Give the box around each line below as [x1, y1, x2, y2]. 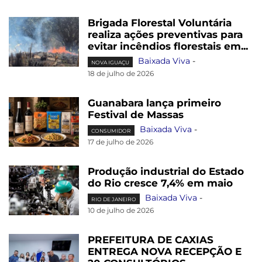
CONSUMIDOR [91, 127, 131, 134]
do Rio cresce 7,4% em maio [88, 177, 233, 189]
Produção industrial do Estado [88, 166, 244, 178]
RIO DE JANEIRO [91, 195, 136, 202]
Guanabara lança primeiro [88, 97, 221, 109]
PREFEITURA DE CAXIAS [88, 234, 213, 246]
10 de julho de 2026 [88, 206, 154, 215]
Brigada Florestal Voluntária [88, 17, 232, 29]
